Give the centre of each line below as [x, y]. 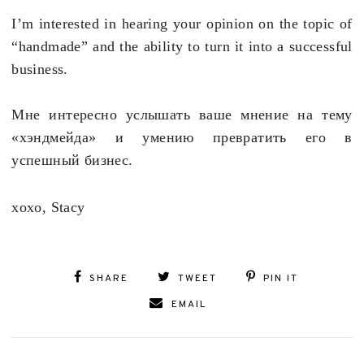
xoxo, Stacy [48, 208]
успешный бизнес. [72, 160]
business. [40, 69]
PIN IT [281, 279]
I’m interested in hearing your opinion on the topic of [182, 24]
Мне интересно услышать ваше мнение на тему [182, 115]
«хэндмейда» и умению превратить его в [182, 138]
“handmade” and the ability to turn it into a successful [182, 47]
